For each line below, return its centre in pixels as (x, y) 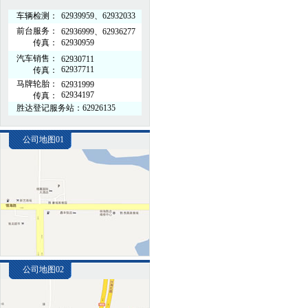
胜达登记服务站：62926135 (62, 108)
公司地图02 (43, 269)
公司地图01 (43, 140)
